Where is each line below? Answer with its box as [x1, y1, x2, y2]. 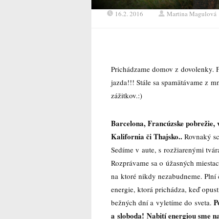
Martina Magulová [167, 9, 217, 18]
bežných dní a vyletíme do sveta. [111, 197, 214, 207]
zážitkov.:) [111, 90, 142, 100]
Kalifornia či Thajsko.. [111, 131, 182, 142]
